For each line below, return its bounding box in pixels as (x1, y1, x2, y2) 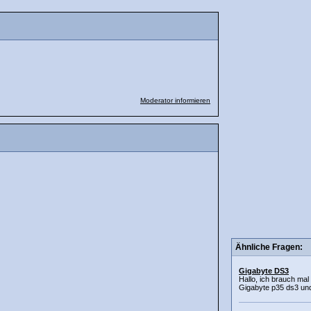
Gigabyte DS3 (239, 267, 289, 276)
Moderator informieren (140, 96, 210, 104)
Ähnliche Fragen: (235, 242, 303, 253)
